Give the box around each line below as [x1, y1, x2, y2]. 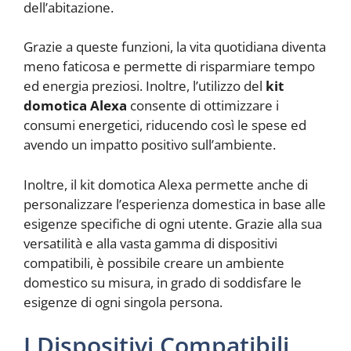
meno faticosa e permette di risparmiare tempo [24, 57, 315, 76]
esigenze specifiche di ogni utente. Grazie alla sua [24, 214, 322, 233]
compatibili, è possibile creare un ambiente [24, 253, 284, 272]
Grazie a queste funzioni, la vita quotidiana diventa [24, 38, 326, 56]
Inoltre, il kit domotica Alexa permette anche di [24, 175, 308, 194]
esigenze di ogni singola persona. [24, 292, 223, 311]
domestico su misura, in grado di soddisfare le [24, 273, 302, 291]
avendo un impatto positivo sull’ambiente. [24, 136, 276, 154]
